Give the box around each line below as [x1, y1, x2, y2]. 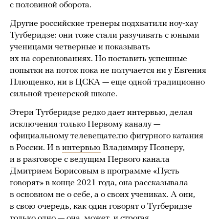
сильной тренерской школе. [10, 89, 117, 99]
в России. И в [10, 143, 62, 153]
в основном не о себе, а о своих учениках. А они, [10, 190, 195, 200]
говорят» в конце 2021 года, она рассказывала [10, 178, 188, 188]
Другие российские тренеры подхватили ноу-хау [10, 19, 198, 29]
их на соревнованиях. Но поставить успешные [10, 54, 187, 64]
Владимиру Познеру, [101, 143, 185, 153]
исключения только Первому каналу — [10, 120, 160, 130]
